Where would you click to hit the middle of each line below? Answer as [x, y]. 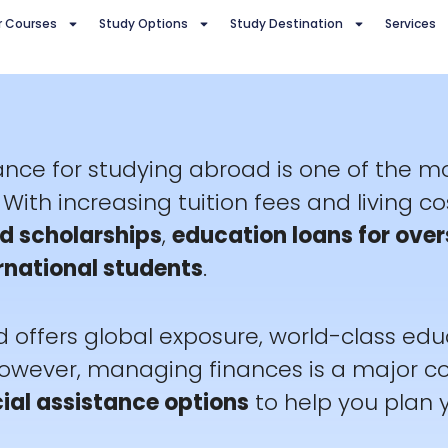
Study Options [143, 24]
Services [410, 24]
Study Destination [286, 24]
